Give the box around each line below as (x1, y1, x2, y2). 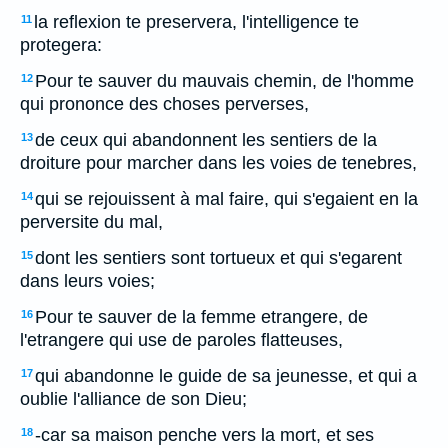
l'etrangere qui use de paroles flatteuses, (20, 330, 343, 350)
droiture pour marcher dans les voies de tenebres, (20, 153, 417, 173)
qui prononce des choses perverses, (20, 94, 309, 114)
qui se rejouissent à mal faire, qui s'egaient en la (35, 189, 418, 209)
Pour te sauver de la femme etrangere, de (35, 307, 368, 327)
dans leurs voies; (20, 271, 155, 291)
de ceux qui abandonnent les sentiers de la (35, 130, 377, 150)
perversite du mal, (20, 212, 163, 232)
